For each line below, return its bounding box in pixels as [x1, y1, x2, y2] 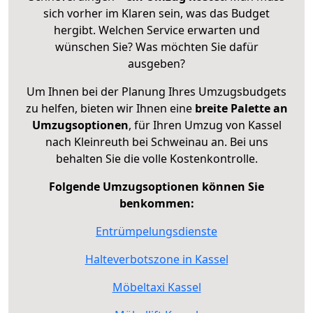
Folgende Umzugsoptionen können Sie [49, 178, 264, 194]
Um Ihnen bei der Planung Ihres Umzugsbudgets [27, 83, 286, 99]
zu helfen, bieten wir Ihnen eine [25, 100, 195, 116]
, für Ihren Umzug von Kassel [128, 117, 282, 133]
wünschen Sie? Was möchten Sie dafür [54, 38, 259, 54]
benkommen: [119, 195, 194, 211]
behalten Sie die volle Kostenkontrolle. [55, 150, 258, 166]
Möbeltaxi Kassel [112, 279, 201, 295]
